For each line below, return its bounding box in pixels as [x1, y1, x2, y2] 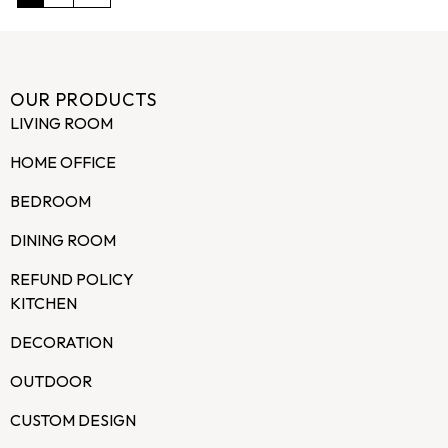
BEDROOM [10, 191, 91, 212]
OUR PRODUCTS [10, 88, 157, 112]
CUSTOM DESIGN [10, 410, 136, 431]
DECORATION [10, 332, 113, 353]
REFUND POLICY [10, 269, 134, 290]
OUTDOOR [10, 371, 92, 392]
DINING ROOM [10, 230, 116, 251]
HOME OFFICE [10, 152, 116, 173]
